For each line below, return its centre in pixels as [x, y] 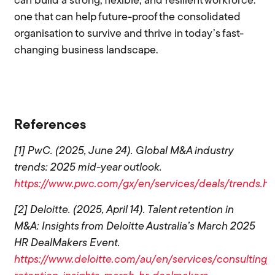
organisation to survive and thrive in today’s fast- [129, 34]
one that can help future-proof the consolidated [128, 18]
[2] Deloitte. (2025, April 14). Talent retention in [124, 210]
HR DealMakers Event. [68, 243]
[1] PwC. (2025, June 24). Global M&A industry [124, 152]
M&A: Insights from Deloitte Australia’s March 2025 [135, 227]
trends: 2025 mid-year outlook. [88, 168]
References [50, 126]
